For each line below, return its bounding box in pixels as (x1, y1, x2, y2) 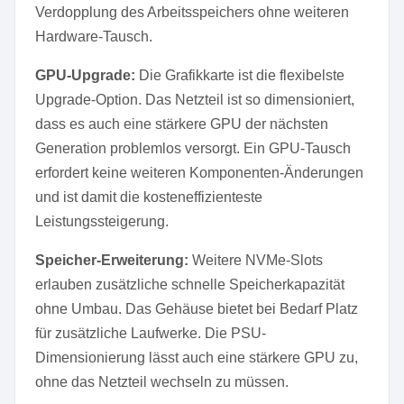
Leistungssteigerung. (35, 214, 169, 229)
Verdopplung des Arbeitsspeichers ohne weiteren (35, 5, 349, 20)
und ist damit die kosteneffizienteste (35, 189, 262, 205)
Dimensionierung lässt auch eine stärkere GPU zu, (35, 350, 358, 365)
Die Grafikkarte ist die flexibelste (135, 68, 344, 83)
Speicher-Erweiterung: (35, 252, 188, 268)
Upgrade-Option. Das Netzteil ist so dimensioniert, (35, 92, 354, 107)
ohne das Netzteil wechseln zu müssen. (35, 374, 289, 390)
